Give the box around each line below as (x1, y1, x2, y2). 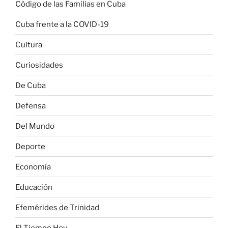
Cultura (15, 40, 42, 49)
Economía (15, 162, 51, 172)
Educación (15, 182, 52, 192)
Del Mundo (15, 121, 54, 131)
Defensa (15, 101, 46, 110)
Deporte (15, 141, 45, 151)
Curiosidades (15, 60, 63, 70)
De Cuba (15, 80, 46, 90)
